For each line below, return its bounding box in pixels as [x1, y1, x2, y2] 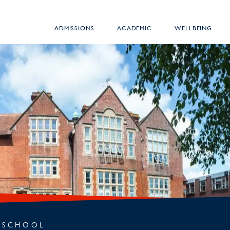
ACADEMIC [117, 24, 152, 32]
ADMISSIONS [54, 24, 94, 32]
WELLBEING [175, 24, 213, 32]
